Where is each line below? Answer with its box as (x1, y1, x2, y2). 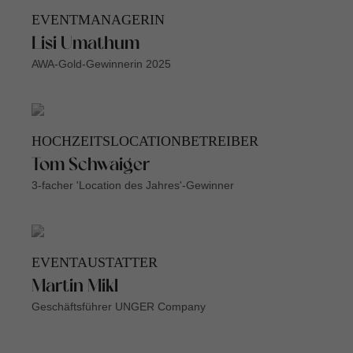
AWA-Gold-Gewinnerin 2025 (32, 58, 171, 71)
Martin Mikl (32, 279, 118, 296)
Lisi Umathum (32, 36, 139, 54)
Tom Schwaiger (32, 158, 150, 175)
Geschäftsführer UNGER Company (32, 300, 206, 314)
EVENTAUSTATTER (32, 255, 158, 271)
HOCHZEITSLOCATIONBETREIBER (32, 133, 258, 150)
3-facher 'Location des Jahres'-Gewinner (32, 179, 234, 192)
